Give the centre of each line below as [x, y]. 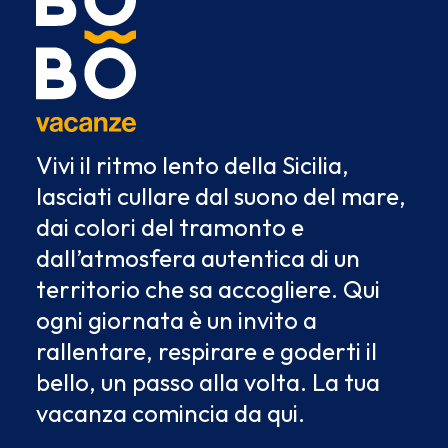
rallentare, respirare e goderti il [206, 351]
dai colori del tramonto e [170, 227]
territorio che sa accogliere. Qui [208, 289]
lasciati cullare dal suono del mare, [221, 196]
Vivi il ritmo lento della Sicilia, [192, 165]
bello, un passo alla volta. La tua [208, 382]
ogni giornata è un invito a [176, 320]
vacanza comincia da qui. [170, 413]
